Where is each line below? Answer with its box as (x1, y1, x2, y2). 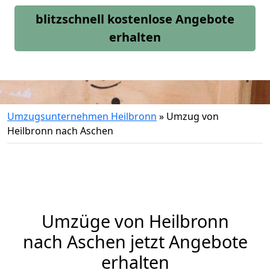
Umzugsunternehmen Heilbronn (7, 110, 157, 123)
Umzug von (166, 110, 219, 123)
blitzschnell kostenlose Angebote (36, 11, 234, 27)
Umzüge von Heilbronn (41, 209, 229, 233)
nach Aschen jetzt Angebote (22, 230, 248, 253)
